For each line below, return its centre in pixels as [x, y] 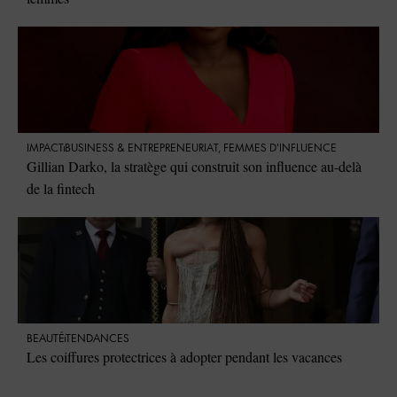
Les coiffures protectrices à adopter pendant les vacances [184, 357]
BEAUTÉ [46, 339]
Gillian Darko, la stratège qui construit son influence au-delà [194, 167]
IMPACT [45, 149]
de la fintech [61, 189]
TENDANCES [97, 339]
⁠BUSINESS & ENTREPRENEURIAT [141, 149]
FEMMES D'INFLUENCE [280, 149]
